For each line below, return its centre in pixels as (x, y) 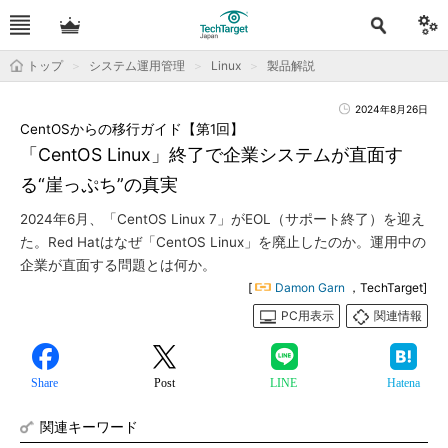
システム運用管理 (137, 65)
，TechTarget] (387, 287)
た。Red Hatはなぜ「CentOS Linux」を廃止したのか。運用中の (223, 242)
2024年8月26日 (391, 109)
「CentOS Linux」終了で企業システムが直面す (211, 154)
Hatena (403, 383)
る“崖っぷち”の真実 (99, 184)
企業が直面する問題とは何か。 (118, 265)
